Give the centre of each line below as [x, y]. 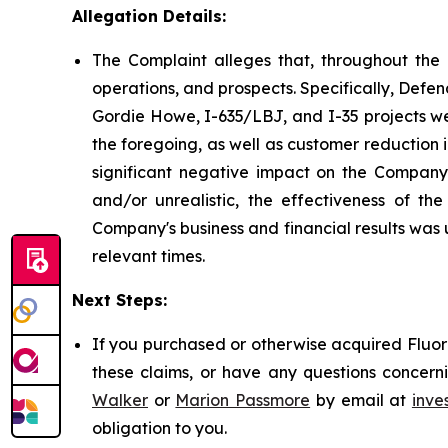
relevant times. [148, 256]
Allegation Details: [149, 16]
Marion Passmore [243, 400]
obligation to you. [159, 428]
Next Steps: [119, 300]
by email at [361, 400]
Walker [120, 400]
